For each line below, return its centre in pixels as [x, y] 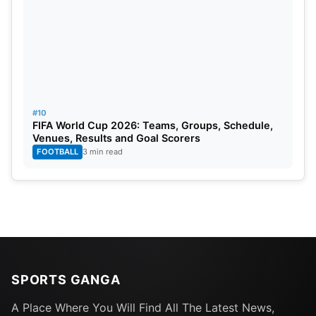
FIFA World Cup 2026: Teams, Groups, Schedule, [153, 126]
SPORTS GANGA [66, 280]
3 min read [103, 152]
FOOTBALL [57, 152]
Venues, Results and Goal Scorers [116, 138]
